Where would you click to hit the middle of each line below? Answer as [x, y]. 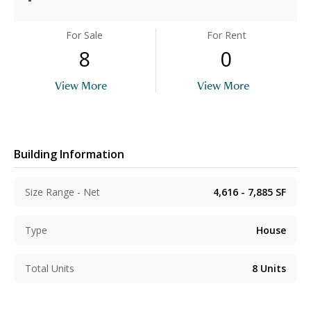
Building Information [69, 154]
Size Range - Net [62, 192]
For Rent [226, 35]
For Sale [85, 35]
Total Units [50, 269]
